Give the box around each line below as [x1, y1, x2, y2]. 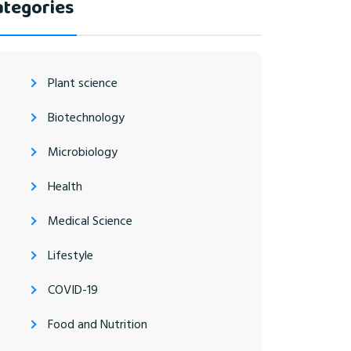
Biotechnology [48, 107, 125, 128]
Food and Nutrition [48, 313, 147, 335]
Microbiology [48, 141, 118, 162]
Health [48, 175, 82, 197]
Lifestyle [48, 244, 93, 266]
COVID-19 [48, 279, 98, 300]
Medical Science [48, 210, 132, 231]
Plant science [48, 72, 118, 93]
